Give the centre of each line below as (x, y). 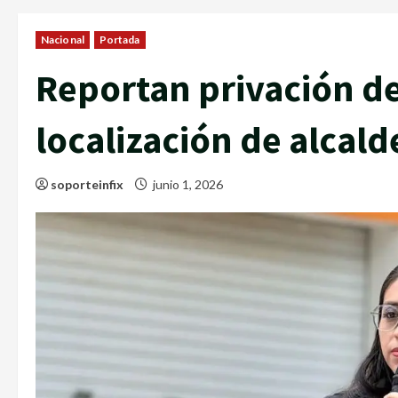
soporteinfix (87, 184)
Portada (119, 39)
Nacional (63, 39)
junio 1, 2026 (188, 184)
